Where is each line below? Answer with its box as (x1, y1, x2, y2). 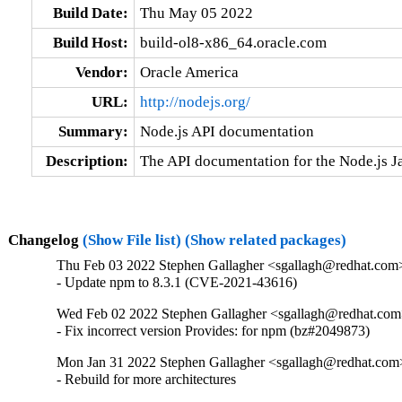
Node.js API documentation (139, 122, 314, 140)
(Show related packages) (184, 231, 346, 249)
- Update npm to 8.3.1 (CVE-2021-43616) (57, 275, 298, 291)
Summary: (57, 122, 128, 140)
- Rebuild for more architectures (57, 371, 237, 388)
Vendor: (74, 63, 128, 81)
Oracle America (139, 63, 239, 81)
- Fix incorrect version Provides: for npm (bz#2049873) (57, 323, 371, 339)
